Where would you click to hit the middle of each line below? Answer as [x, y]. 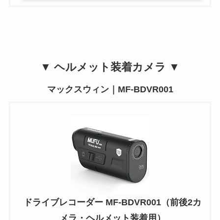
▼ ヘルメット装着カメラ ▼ [110, 67]
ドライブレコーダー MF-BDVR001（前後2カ [112, 203]
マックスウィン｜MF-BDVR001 [110, 90]
